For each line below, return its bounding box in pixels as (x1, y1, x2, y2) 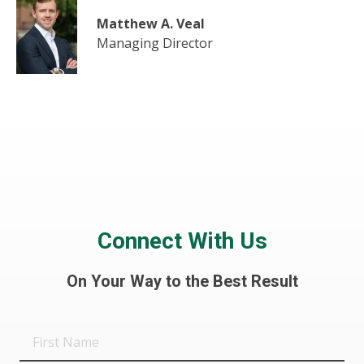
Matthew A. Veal (97, 15, 205, 33)
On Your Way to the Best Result (66, 271, 298, 292)
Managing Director (97, 34, 213, 53)
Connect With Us (97, 227, 267, 255)
